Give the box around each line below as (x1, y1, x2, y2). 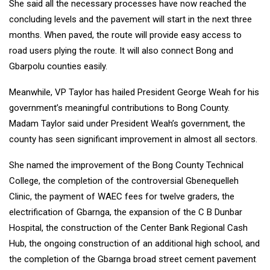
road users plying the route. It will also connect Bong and (9, 45, 233, 57)
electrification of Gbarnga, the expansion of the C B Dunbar (9, 207, 242, 218)
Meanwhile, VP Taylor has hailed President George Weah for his (9, 87, 259, 98)
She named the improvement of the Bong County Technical (9, 160, 243, 171)
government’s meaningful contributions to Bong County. (9, 102, 230, 114)
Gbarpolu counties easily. (9, 61, 107, 72)
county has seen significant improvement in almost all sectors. (9, 134, 257, 145)
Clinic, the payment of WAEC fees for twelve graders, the (9, 191, 234, 202)
